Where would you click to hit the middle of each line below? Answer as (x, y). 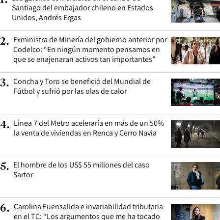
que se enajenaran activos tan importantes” (84, 59)
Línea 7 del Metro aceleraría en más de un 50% (89, 123)
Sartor (23, 174)
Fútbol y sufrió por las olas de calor (70, 91)
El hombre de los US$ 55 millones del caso (82, 165)
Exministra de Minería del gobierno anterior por (90, 39)
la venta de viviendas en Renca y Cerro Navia (85, 133)
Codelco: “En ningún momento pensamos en (87, 49)
